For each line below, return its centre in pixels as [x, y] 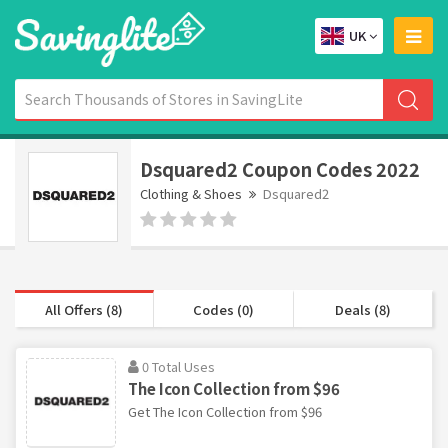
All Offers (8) [84, 309]
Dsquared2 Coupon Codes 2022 [280, 168]
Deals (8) [362, 309]
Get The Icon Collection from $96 [225, 411]
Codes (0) [223, 309]
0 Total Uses [178, 366]
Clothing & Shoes [191, 193]
